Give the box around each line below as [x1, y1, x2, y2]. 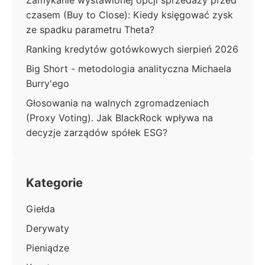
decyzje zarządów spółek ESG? [26, 127, 167, 138]
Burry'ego [26, 77, 69, 89]
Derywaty [26, 222, 69, 234]
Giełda [26, 203, 55, 215]
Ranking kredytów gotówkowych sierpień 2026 [26, 43, 238, 55]
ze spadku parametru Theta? [26, 24, 154, 35]
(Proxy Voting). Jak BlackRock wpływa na [26, 112, 213, 124]
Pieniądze [26, 242, 69, 254]
